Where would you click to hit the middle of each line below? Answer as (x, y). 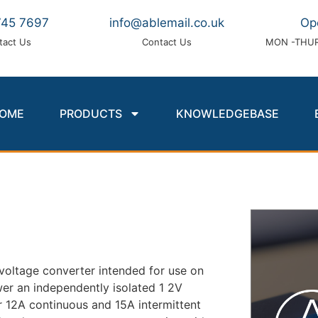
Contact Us (166, 42)
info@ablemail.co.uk (166, 23)
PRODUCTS (91, 113)
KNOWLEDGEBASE (227, 113)
